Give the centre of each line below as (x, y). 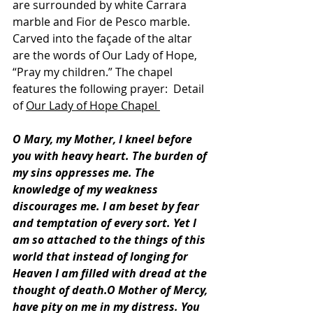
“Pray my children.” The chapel (94, 72)
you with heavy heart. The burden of (111, 156)
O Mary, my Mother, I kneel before (104, 139)
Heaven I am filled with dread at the (111, 273)
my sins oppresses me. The (85, 173)
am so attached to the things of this (110, 240)
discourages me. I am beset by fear (107, 206)
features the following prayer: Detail (110, 89)
